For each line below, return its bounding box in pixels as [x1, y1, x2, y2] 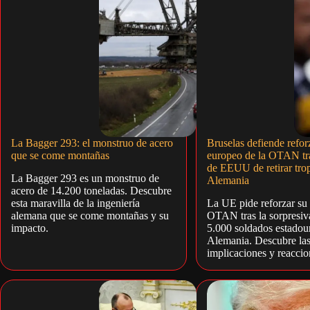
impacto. [11, 221, 48, 234]
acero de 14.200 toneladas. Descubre [11, 184, 172, 197]
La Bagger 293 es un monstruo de [11, 172, 159, 184]
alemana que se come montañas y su [11, 209, 169, 221]
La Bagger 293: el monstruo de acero [11, 136, 173, 149]
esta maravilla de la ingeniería [11, 197, 140, 209]
